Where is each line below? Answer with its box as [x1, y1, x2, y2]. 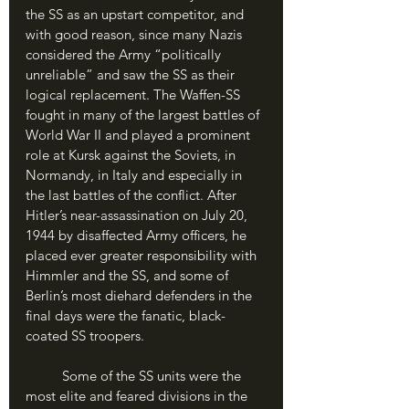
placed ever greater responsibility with [26, 246, 260, 264]
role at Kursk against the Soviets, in [26, 146, 239, 163]
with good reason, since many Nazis [26, 26, 246, 43]
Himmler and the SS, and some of [26, 267, 232, 284]
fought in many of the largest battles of [26, 106, 263, 123]
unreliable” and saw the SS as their [26, 66, 238, 83]
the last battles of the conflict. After [26, 186, 240, 204]
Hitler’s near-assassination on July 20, [26, 206, 251, 224]
